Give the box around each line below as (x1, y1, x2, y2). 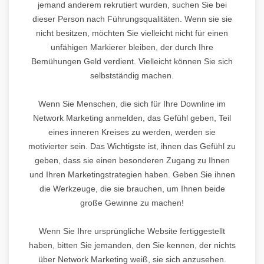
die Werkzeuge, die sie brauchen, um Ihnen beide (39, 183, 225, 193)
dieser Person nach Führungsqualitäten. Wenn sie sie (32, 14, 232, 24)
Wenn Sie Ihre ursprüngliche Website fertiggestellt (39, 226, 225, 236)
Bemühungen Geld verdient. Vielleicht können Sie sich (31, 56, 233, 66)
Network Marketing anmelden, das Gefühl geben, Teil (33, 113, 231, 123)
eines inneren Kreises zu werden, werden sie (48, 127, 216, 137)
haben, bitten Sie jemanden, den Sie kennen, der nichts (28, 240, 236, 250)
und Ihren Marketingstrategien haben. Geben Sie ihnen (29, 169, 235, 179)
